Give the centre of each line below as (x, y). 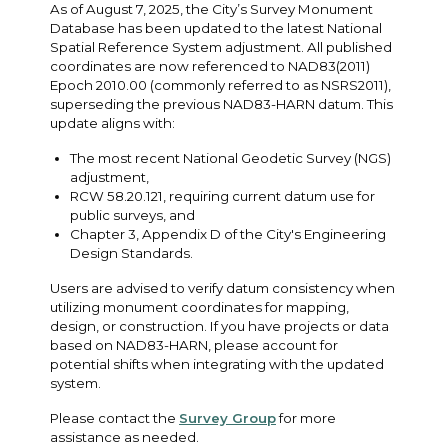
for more (306, 417)
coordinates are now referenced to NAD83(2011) (210, 65)
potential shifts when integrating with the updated (217, 363)
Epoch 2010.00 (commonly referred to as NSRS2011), (220, 84)
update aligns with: (112, 122)
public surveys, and (132, 214)
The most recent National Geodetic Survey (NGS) (230, 157)
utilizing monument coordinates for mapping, (199, 306)
